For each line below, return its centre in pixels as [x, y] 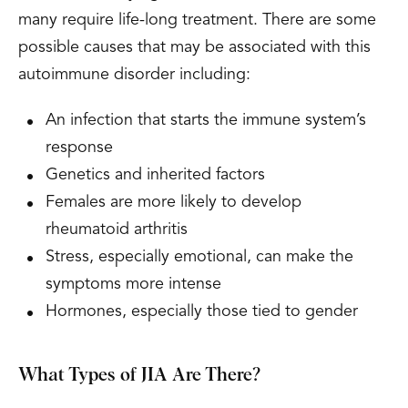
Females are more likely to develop [173, 202]
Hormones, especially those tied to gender [202, 311]
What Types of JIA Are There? [139, 375]
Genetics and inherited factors [155, 175]
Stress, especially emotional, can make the [199, 257]
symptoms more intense [133, 284]
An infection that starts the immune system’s [206, 120]
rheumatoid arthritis [117, 229]
